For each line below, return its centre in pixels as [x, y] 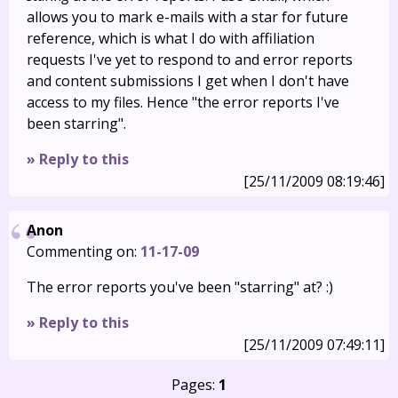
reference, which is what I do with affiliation [171, 38]
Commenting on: [84, 251]
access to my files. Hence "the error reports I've [183, 102]
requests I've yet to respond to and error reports [190, 60]
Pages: [195, 385]
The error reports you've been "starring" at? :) [180, 287]
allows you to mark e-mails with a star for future [187, 17]
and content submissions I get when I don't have [188, 81]
